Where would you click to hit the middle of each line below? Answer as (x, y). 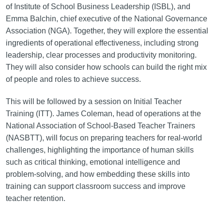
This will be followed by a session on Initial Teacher (93, 101)
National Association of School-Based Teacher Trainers (100, 125)
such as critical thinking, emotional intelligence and (93, 162)
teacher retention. (35, 198)
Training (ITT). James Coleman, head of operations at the (103, 113)
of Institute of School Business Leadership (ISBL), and (98, 6)
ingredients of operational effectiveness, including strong (102, 43)
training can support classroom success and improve (95, 186)
